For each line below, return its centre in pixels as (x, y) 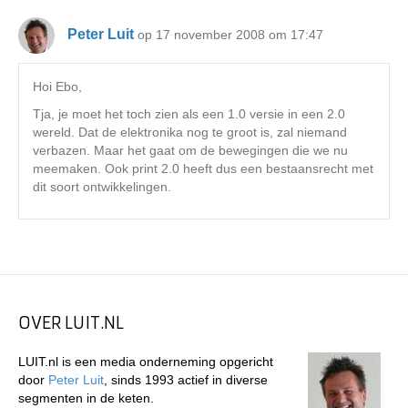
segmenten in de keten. (86, 398)
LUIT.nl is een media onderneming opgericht (146, 362)
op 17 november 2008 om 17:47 (230, 34)
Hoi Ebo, (57, 87)
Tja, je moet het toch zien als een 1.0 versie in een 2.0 (189, 114)
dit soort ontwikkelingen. (102, 187)
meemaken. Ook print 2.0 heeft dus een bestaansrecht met (203, 168)
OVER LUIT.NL (71, 323)
